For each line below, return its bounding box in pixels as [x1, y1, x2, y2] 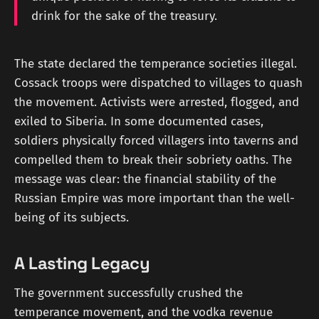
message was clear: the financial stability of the [14, 172, 276, 187]
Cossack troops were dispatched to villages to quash [14, 75, 303, 91]
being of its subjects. [14, 210, 129, 226]
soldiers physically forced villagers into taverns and [14, 133, 298, 149]
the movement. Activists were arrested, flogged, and [14, 95, 299, 110]
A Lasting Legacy [14, 253, 150, 275]
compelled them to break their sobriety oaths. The [14, 152, 292, 168]
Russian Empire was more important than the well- [14, 191, 295, 206]
